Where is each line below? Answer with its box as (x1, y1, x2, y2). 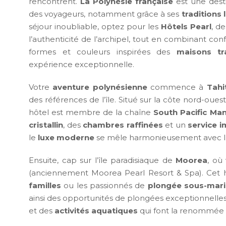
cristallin (29, 120, 63, 130)
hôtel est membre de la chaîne (29, 107, 154, 118)
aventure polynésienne (52, 82, 147, 92)
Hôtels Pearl (161, 22, 211, 32)
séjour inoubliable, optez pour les (29, 22, 161, 32)
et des (29, 206, 54, 216)
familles (29, 181, 61, 191)
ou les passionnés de (61, 181, 148, 191)
